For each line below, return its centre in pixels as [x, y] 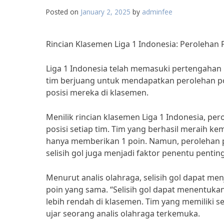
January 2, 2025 [105, 12]
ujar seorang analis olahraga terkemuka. [123, 213]
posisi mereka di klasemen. [97, 92]
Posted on [63, 12]
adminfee [157, 12]
